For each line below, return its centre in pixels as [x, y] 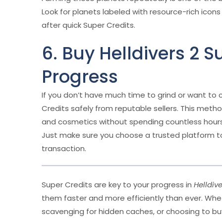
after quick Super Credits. [88, 25]
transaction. [64, 148]
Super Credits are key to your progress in [118, 184]
